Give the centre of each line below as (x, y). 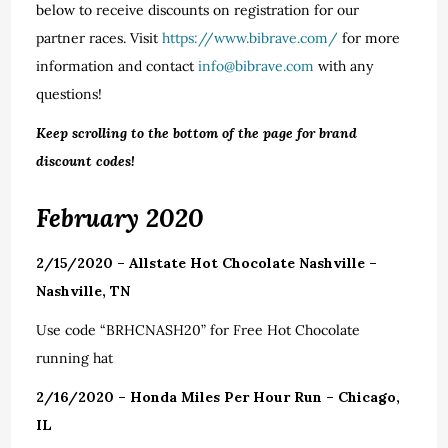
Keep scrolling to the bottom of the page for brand (197, 133)
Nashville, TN (83, 291)
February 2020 (120, 218)
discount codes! (86, 161)
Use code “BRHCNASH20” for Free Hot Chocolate (198, 330)
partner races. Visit (99, 38)
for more (369, 38)
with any (344, 66)
